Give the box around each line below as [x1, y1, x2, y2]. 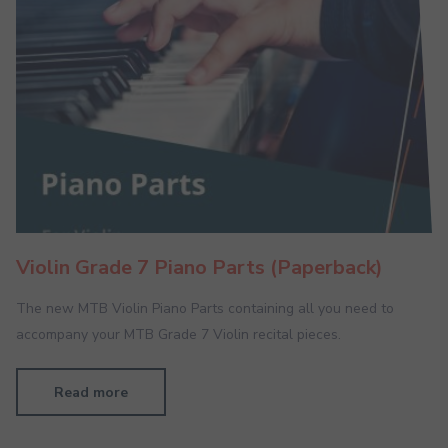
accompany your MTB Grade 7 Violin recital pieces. [16, 325, 341, 345]
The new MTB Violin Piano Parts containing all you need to [16, 299, 394, 319]
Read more [54, 383, 128, 403]
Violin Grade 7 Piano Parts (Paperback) [16, 254, 383, 282]
